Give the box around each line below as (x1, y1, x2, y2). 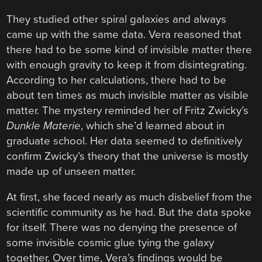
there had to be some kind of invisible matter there (6, 43, 253, 56)
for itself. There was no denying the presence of (6, 221, 237, 235)
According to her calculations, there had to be (6, 73, 227, 87)
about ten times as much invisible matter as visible (6, 88, 249, 102)
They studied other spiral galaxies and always (6, 12, 227, 26)
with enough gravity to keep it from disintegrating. (6, 58, 247, 71)
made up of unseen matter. (6, 164, 136, 178)
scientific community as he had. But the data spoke (6, 206, 252, 219)
